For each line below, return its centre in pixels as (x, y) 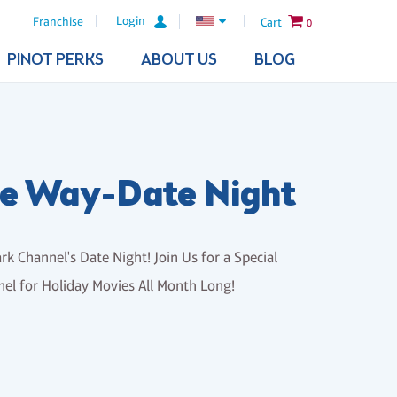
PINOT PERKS (55, 60)
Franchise (58, 22)
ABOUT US (179, 60)
